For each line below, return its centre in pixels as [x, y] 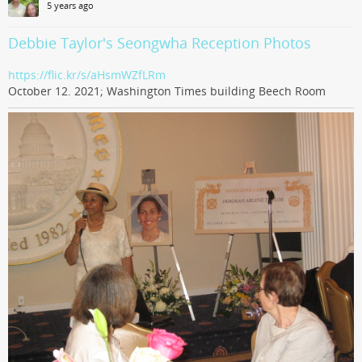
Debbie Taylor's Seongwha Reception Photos [160, 43]
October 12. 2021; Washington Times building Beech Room [167, 91]
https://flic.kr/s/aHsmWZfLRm [87, 75]
